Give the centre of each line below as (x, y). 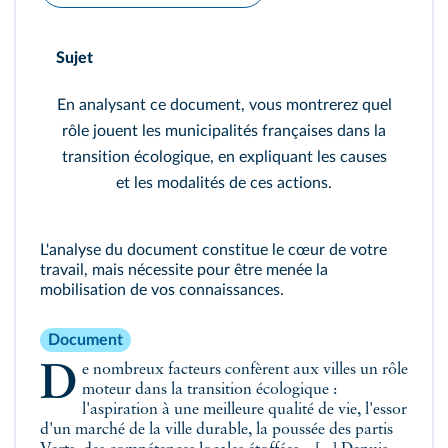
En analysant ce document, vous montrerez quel (224, 105)
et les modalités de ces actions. (224, 183)
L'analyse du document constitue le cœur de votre (213, 250)
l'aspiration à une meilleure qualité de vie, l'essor (244, 410)
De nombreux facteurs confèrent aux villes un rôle (58, 385)
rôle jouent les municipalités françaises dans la (224, 131)
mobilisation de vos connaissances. (162, 290)
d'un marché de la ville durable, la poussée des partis (216, 430)
